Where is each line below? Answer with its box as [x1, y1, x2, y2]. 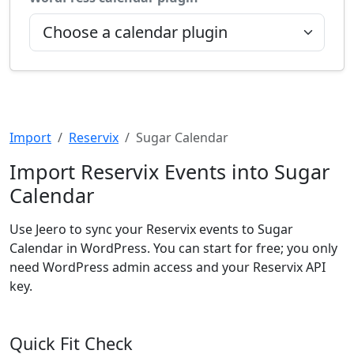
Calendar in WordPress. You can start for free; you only [9, 239, 337, 257]
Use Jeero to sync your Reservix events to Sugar [9, 220, 293, 238]
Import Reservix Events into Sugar [9, 158, 330, 185]
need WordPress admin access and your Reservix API [9, 258, 326, 276]
